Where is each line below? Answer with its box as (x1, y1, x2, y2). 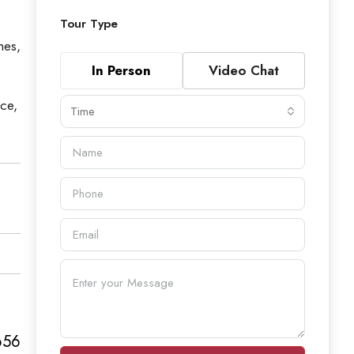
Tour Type (60, 15, 118, 33)
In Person (92, 61, 151, 81)
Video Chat (209, 61, 279, 81)
